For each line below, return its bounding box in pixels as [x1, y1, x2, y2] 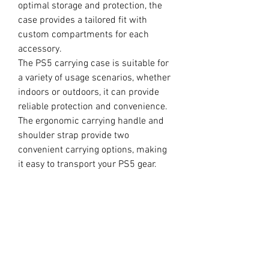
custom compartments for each [18, 29, 149, 41]
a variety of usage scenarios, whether [18, 72, 171, 84]
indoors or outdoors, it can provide [18, 86, 159, 98]
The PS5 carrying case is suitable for [18, 58, 169, 70]
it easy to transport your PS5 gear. [18, 159, 157, 171]
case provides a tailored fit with [18, 14, 147, 26]
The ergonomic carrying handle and [18, 115, 164, 127]
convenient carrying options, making [18, 144, 167, 156]
